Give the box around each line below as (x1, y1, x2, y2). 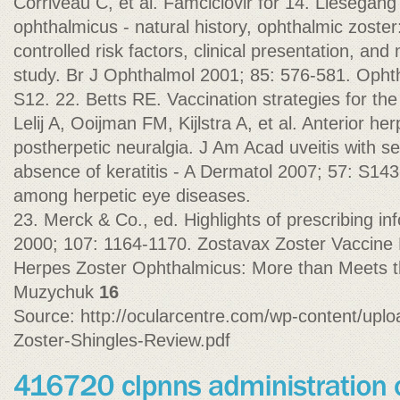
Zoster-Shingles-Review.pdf (13, 330, 230, 350)
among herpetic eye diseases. (13, 186, 251, 205)
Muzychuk (13, 282, 99, 302)
